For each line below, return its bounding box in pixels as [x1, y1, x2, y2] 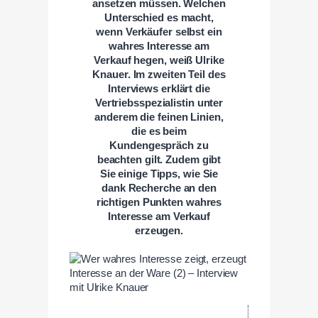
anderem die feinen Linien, [94, 111, 224, 123]
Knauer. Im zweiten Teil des [92, 68, 226, 80]
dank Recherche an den [102, 182, 216, 194]
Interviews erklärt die [108, 82, 210, 94]
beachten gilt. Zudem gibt [97, 153, 221, 165]
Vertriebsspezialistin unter [94, 97, 224, 109]
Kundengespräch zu [109, 139, 209, 151]
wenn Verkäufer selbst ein [96, 26, 222, 38]
